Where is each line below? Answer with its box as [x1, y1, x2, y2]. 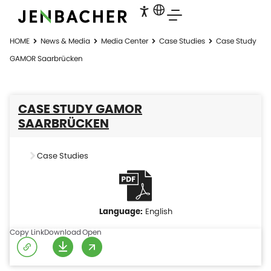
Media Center [101, 36, 148, 46]
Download [44, 227, 81, 237]
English [145, 206, 172, 217]
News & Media [41, 36, 90, 46]
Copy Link [10, 227, 44, 237]
